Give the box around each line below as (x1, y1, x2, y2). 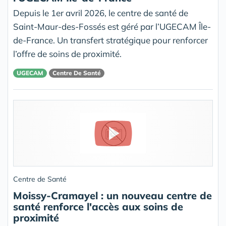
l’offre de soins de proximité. (13, 48, 122, 60)
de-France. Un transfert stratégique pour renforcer (13, 35, 208, 46)
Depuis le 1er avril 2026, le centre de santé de (13, 8, 188, 19)
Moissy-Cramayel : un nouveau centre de (13, 189, 212, 202)
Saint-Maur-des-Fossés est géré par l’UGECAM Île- (13, 21, 211, 32)
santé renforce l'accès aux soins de (13, 200, 183, 213)
